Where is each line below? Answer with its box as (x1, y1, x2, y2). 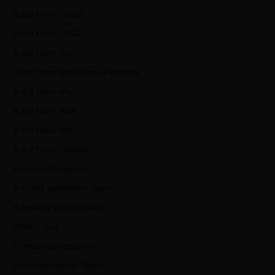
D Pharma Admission (13, 241, 98, 251)
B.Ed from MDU (13, 125, 79, 135)
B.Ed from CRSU (13, 28, 82, 39)
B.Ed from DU (13, 47, 71, 58)
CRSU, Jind (13, 222, 58, 232)
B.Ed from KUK (13, 106, 77, 116)
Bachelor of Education (13, 202, 107, 212)
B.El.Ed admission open (13, 183, 112, 193)
